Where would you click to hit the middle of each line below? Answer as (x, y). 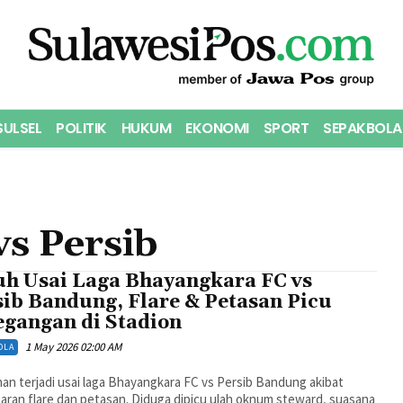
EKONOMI (217, 128)
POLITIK (81, 128)
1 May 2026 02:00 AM (73, 346)
